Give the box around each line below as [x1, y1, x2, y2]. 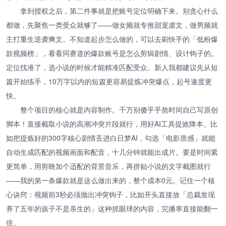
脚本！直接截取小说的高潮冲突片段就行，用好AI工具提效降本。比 [6, 118, 217, 129]
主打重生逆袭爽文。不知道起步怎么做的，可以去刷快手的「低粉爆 [6, 33, 218, 44]
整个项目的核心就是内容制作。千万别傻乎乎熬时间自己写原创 [20, 104, 218, 115]
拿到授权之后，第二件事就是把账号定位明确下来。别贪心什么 [20, 5, 218, 16]
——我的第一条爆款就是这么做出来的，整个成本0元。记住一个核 [6, 175, 215, 185]
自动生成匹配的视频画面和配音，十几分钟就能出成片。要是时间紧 [6, 146, 218, 157]
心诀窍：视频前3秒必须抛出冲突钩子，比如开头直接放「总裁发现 [6, 189, 215, 199]
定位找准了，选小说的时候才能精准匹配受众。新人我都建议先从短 [6, 62, 218, 72]
